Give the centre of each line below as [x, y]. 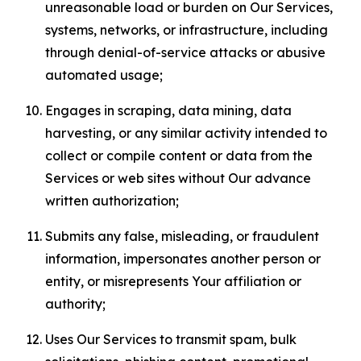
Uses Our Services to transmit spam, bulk [171, 339]
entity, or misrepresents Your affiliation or [173, 281]
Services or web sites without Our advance [178, 178]
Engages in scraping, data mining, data [168, 110]
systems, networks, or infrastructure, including [187, 30]
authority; [75, 304]
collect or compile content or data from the [179, 156]
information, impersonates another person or [183, 259]
